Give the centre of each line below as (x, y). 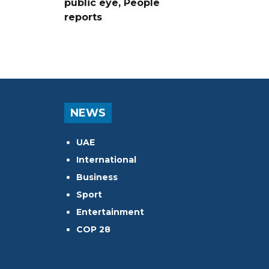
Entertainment (110, 212)
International (106, 159)
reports (83, 17)
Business (97, 177)
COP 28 (93, 229)
